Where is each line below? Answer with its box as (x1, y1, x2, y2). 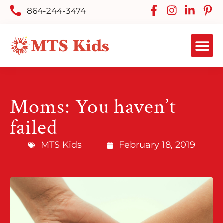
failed (10, 114, 57, 142)
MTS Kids (40, 139, 82, 151)
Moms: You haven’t (10, 93, 176, 121)
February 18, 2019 (118, 139, 195, 151)
